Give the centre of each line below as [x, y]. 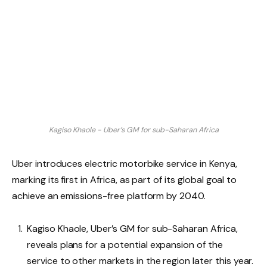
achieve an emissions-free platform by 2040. [109, 195]
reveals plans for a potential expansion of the [125, 245]
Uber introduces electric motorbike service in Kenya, [125, 163]
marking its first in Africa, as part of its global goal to [125, 179]
